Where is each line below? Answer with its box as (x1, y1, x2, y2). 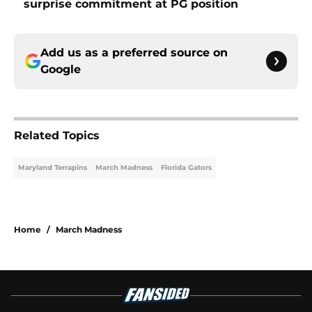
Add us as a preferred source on (40, 46, 228, 60)
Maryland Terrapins (18, 163, 87, 173)
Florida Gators (161, 163, 212, 173)
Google (40, 63, 81, 77)
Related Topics (14, 129, 100, 143)
